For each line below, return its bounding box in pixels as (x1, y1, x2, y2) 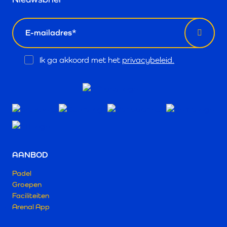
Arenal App (12, 202, 50, 211)
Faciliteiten (12, 191, 49, 200)
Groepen (12, 180, 42, 189)
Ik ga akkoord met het (40, 55, 122, 65)
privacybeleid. (122, 55, 174, 65)
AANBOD (12, 150, 48, 160)
